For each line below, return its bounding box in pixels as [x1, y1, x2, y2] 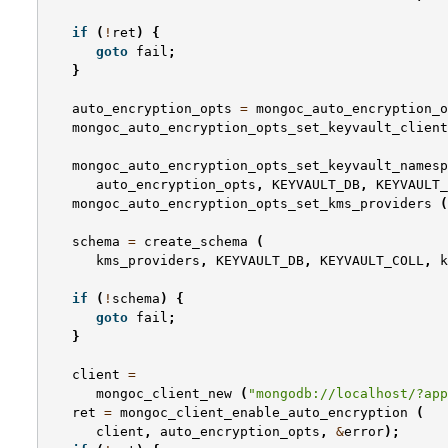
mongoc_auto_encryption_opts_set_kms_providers [72, 196, 432, 212]
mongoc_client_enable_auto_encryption [120, 405, 408, 421]
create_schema [144, 234, 248, 250]
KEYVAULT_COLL [320, 253, 424, 269]
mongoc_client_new [96, 386, 232, 402]
